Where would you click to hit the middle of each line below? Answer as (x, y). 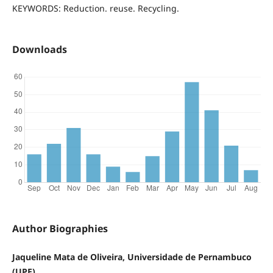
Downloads (39, 49)
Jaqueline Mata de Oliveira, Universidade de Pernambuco (132, 257)
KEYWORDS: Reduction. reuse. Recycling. (95, 8)
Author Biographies (60, 228)
